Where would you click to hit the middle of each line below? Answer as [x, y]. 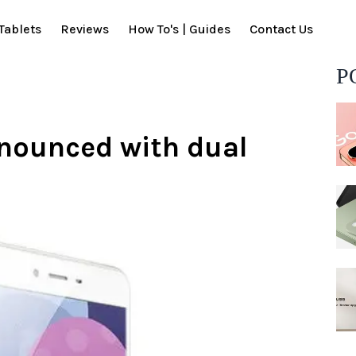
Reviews [85, 29]
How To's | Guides [179, 29]
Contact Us [281, 29]
